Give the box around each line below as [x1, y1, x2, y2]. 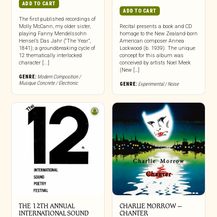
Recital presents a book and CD [119, 23, 192, 30]
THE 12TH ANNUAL [18, 202, 75, 210]
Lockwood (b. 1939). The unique [119, 45, 195, 51]
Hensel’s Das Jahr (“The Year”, [18, 38, 91, 44]
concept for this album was [119, 52, 184, 59]
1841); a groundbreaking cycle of [18, 45, 95, 51]
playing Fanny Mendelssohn [18, 31, 87, 37]
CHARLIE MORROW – [119, 202, 182, 210]
